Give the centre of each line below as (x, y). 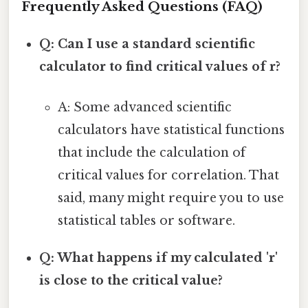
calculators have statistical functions (171, 130)
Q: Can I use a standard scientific (147, 44)
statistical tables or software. (146, 220)
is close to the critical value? (131, 280)
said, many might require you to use (170, 198)
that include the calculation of (151, 152)
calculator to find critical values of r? (160, 66)
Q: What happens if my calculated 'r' (159, 257)
